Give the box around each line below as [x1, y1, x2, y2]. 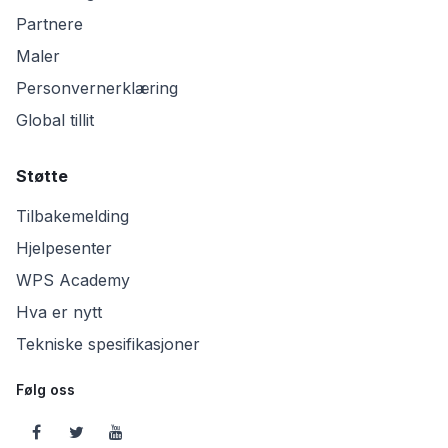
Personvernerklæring [16, 77, 178, 98]
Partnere [16, 13, 83, 34]
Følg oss [16, 380, 75, 398]
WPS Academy [16, 269, 130, 290]
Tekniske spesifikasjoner [16, 333, 200, 354]
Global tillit [16, 109, 94, 130]
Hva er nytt [16, 301, 102, 322]
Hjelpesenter [16, 237, 112, 258]
